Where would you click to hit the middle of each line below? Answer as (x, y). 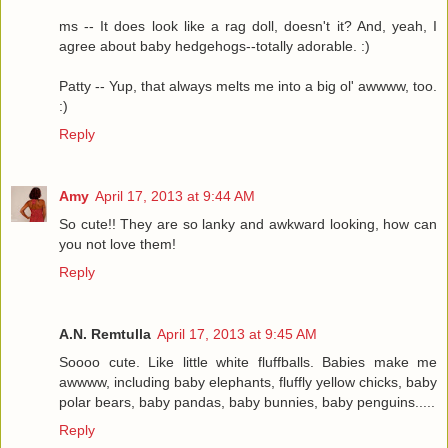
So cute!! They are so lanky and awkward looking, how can (248, 224)
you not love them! (117, 244)
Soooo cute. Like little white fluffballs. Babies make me (248, 362)
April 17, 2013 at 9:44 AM (175, 196)
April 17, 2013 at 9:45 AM (237, 334)
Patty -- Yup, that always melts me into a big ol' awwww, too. (248, 86)
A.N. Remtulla (105, 334)
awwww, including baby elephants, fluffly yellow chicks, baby (248, 382)
